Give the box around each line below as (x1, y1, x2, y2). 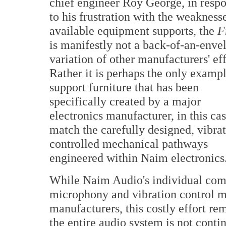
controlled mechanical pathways (49, 137, 208, 150)
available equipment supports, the (49, 24, 217, 37)
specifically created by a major (49, 94, 201, 108)
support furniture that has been (49, 80, 199, 94)
